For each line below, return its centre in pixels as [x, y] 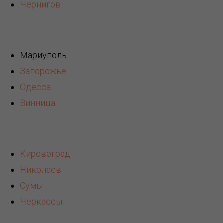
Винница [38, 103]
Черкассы [41, 202]
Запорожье [43, 71]
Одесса [35, 87]
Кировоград [45, 154]
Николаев [41, 170]
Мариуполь [43, 55]
